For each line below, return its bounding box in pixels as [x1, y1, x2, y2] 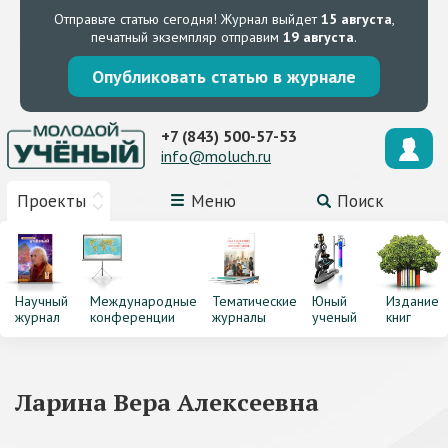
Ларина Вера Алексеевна [15, 386, 319, 418]
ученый [311, 308, 357, 326]
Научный [15, 292, 68, 310]
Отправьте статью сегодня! [53, 10, 217, 28]
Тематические [211, 292, 297, 310]
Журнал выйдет [216, 10, 321, 28]
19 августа [283, 28, 354, 46]
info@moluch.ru [161, 145, 271, 166]
